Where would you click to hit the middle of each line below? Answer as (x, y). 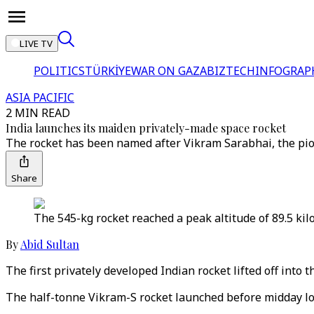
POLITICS (59, 71)
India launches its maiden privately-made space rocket (146, 128)
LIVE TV (36, 43)
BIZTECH (231, 71)
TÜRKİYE (108, 71)
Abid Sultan (50, 244)
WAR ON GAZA (169, 71)
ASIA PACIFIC (40, 97)
